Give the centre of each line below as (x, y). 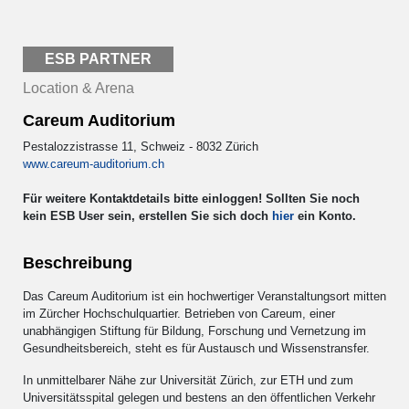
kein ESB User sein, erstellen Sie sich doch (147, 215)
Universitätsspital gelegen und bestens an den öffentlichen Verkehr (199, 397)
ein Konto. (325, 215)
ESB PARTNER (98, 58)
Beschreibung (78, 262)
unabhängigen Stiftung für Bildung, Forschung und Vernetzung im (194, 330)
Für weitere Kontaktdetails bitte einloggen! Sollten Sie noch (191, 198)
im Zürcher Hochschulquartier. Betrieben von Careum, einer (179, 313)
